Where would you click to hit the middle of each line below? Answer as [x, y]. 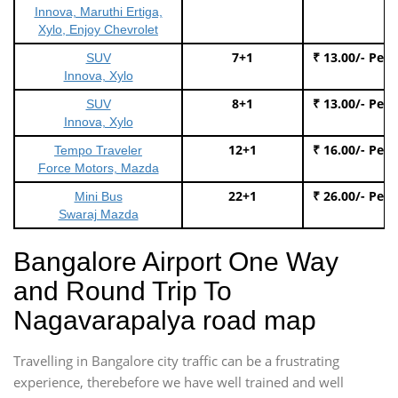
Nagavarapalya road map [165, 320]
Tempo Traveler [98, 150]
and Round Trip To [123, 291]
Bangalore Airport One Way [176, 261]
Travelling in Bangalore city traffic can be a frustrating [176, 360]
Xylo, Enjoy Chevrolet [98, 29]
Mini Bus [98, 196]
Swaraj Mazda [98, 214]
